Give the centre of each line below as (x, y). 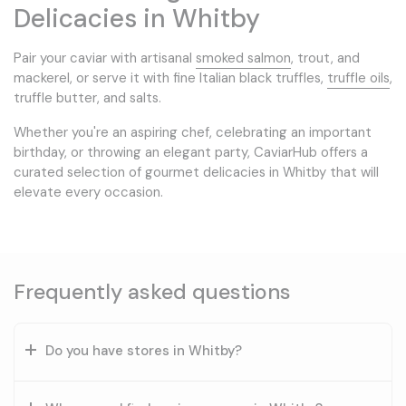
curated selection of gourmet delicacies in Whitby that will (196, 172)
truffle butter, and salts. (87, 97)
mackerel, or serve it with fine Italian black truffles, (170, 77)
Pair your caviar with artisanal (105, 58)
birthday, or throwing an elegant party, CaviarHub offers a (191, 152)
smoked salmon (243, 58)
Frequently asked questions (152, 291)
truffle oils (358, 77)
